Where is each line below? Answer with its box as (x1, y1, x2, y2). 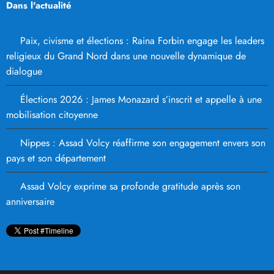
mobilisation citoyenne (6, 108, 98, 122)
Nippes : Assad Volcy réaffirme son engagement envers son (20, 136, 265, 150)
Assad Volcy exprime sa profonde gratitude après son (20, 179, 240, 194)
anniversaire (6, 194, 54, 209)
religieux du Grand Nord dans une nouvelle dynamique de (6, 49, 246, 64)
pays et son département (6, 151, 106, 166)
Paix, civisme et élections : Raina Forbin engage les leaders (20, 34, 264, 48)
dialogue (6, 64, 42, 79)
